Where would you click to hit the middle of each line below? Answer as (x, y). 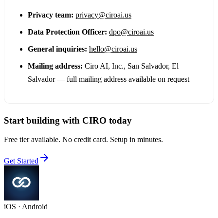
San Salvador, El (153, 66)
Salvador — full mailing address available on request (109, 79)
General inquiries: (57, 49)
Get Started (21, 161)
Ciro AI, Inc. (104, 66)
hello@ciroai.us (113, 49)
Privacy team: (51, 15)
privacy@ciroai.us (103, 15)
